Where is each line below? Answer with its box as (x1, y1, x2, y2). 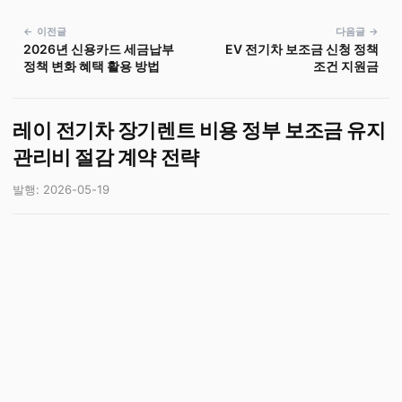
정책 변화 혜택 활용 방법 (23, 58, 160, 74)
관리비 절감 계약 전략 (13, 145, 199, 169)
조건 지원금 (313, 58, 379, 74)
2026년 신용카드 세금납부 (23, 41, 174, 57)
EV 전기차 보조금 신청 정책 (225, 41, 379, 57)
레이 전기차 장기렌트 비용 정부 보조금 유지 (13, 118, 386, 142)
